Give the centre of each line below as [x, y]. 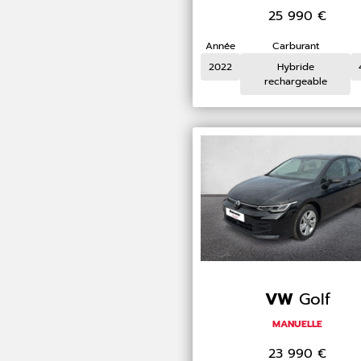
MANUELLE [298, 324]
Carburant [295, 46]
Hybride [295, 66]
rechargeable [295, 81]
